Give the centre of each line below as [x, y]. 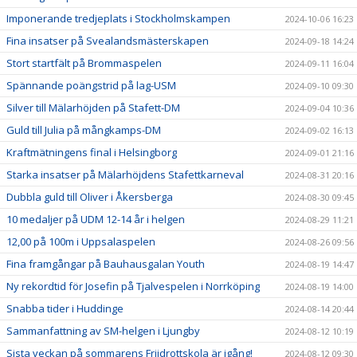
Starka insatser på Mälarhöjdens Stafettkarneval [125, 174]
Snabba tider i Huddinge [65, 308]
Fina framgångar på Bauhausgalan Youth [106, 263]
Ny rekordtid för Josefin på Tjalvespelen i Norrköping [133, 286]
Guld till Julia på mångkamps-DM [84, 129]
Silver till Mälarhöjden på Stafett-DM [93, 107]
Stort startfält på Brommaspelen [84, 63]
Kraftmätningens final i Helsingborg [92, 152]
